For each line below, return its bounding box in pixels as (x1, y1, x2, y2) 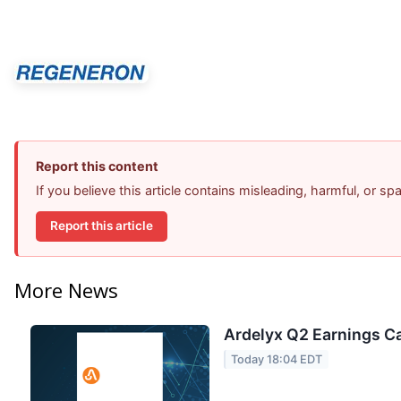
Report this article (50, 218, 153, 234)
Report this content (36, 158, 158, 174)
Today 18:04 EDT (231, 352, 323, 366)
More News (14, 276, 118, 303)
